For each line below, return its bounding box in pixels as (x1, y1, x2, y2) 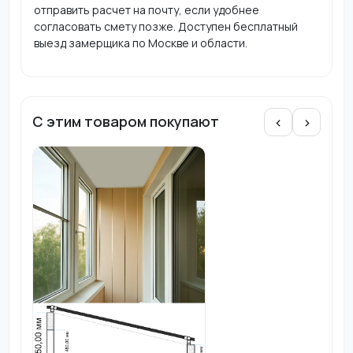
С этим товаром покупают (32, 112, 219, 132)
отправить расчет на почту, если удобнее (33, 2, 259, 17)
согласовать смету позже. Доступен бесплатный (33, 18, 298, 34)
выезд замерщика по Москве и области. (33, 35, 247, 50)
